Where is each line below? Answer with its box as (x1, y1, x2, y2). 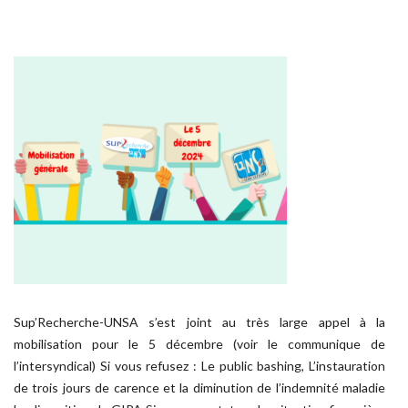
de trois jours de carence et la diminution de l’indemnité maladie (14, 380, 385, 395)
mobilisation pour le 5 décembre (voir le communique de (14, 336, 385, 352)
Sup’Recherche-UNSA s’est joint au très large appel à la (14, 314, 385, 330)
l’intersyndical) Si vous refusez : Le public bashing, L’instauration (14, 358, 385, 373)
